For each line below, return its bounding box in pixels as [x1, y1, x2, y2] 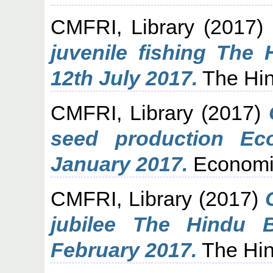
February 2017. [51, 238, 197, 261]
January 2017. [51, 152, 188, 175]
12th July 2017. [51, 66, 198, 90]
